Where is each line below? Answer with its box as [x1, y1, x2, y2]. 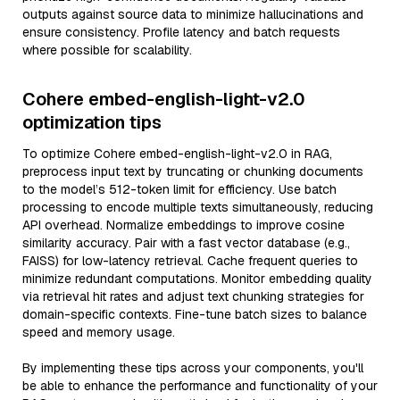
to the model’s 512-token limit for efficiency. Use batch [22, 181, 337, 197]
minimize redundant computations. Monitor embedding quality [22, 271, 372, 287]
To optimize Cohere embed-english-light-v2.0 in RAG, [22, 146, 332, 162]
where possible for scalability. [22, 42, 192, 58]
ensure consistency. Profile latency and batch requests [22, 24, 340, 40]
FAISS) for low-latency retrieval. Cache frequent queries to [22, 253, 358, 269]
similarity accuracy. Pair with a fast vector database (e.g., [22, 235, 350, 251]
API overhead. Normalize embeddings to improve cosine [22, 217, 345, 233]
